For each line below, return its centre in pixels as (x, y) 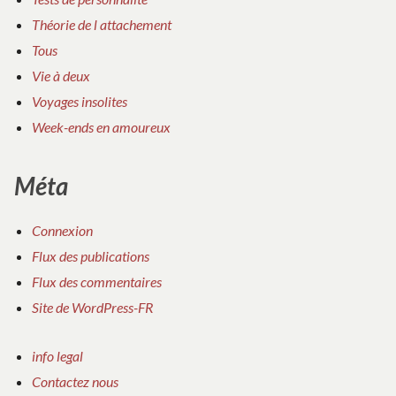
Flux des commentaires (97, 281)
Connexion (62, 230)
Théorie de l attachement (102, 25)
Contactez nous (75, 382)
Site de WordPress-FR (93, 307)
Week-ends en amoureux (101, 127)
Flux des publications (91, 255)
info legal (57, 356)
